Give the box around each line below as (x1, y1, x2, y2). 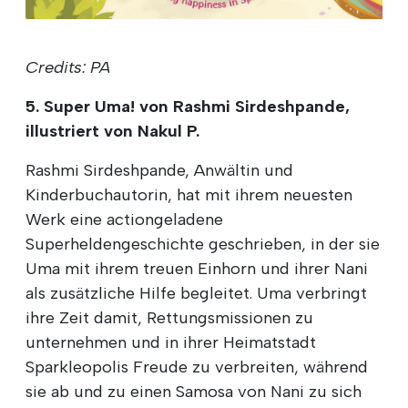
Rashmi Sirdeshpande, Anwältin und (25, 159, 293, 180)
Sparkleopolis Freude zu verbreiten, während (25, 356, 368, 377)
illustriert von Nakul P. (25, 120, 199, 141)
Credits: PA (25, 56, 110, 77)
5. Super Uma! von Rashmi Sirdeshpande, (25, 96, 350, 117)
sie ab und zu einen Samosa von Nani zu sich (25, 381, 362, 402)
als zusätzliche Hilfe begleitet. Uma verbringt (25, 282, 367, 303)
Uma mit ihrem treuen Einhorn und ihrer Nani (25, 258, 368, 279)
